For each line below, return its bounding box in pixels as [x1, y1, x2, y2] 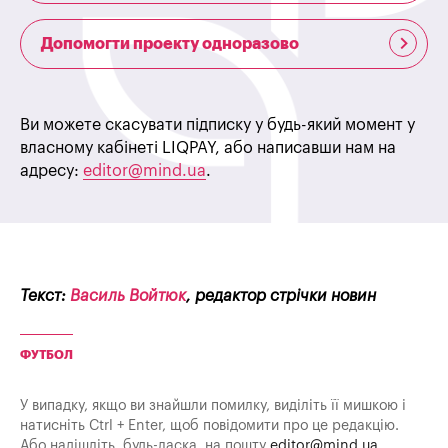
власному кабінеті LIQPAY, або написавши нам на [20, 140, 396, 157]
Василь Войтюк [70, 288, 186, 305]
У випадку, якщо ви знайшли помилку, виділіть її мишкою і [20, 398, 406, 414]
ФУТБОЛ [20, 349, 73, 362]
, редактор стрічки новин [186, 288, 376, 305]
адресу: [20, 163, 83, 180]
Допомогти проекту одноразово [41, 36, 299, 53]
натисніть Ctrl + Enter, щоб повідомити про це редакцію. [20, 418, 399, 434]
